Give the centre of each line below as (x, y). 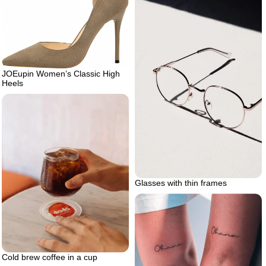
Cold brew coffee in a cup (50, 257)
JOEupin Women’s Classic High (61, 74)
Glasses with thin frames (181, 183)
